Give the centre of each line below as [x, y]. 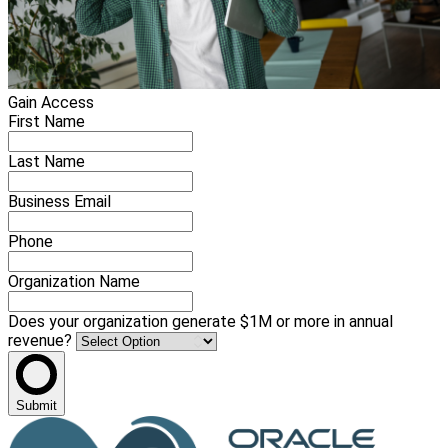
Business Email [59, 202]
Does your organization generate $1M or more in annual [200, 322]
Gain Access [51, 103]
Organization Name [74, 282]
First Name [46, 122]
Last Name [46, 162]
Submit [36, 406]
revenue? [42, 341]
